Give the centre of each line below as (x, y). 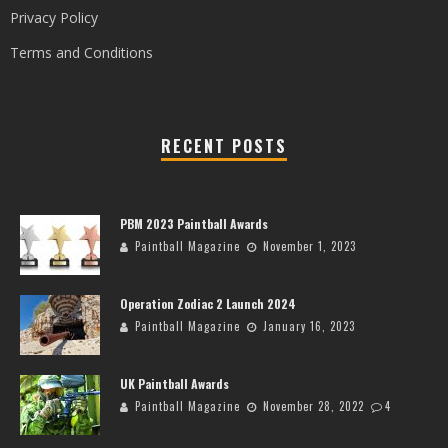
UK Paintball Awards (174, 384)
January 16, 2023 (309, 326)
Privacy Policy (54, 18)
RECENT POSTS (224, 146)
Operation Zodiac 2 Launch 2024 (208, 304)
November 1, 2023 (309, 246)
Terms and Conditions (81, 53)
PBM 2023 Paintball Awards (194, 224)
